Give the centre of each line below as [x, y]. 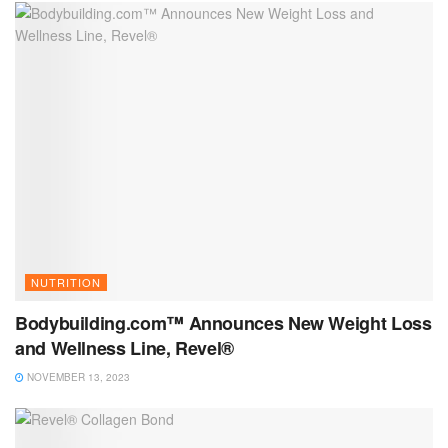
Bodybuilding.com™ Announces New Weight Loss [223, 323]
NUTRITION [66, 282]
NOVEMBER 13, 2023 [77, 377]
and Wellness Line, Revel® [124, 348]
